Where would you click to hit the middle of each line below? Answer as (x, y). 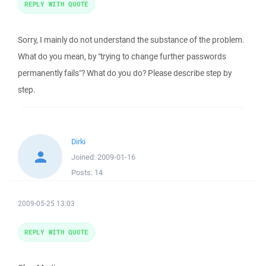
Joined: (84, 157)
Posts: (83, 172)
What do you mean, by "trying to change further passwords (122, 56)
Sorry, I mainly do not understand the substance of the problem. (131, 40)
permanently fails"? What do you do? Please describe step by (125, 73)
